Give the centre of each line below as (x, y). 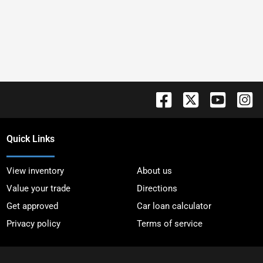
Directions (157, 188)
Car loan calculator (174, 206)
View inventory (35, 171)
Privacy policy (33, 223)
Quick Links (30, 139)
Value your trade (38, 188)
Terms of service (170, 223)
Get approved (32, 206)
